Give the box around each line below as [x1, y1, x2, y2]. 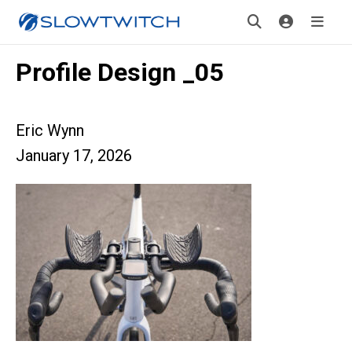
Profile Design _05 [16, 57, 223, 87]
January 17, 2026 [16, 146, 132, 165]
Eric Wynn [16, 121, 84, 140]
